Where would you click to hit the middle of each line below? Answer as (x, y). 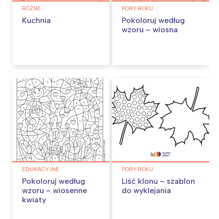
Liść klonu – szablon (158, 181)
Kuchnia (36, 20)
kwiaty (34, 200)
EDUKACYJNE (41, 169)
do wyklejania (146, 191)
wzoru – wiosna (150, 29)
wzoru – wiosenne (55, 191)
